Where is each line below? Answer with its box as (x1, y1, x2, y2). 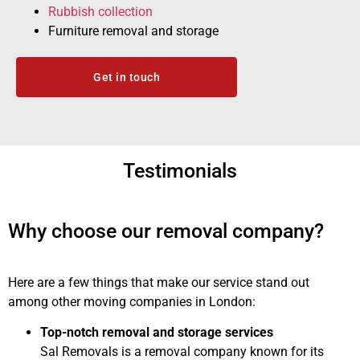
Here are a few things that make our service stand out (8, 274, 309, 290)
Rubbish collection (48, 4, 153, 19)
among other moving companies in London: (8, 293, 256, 309)
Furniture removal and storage (48, 23, 219, 39)
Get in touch (93, 71, 160, 84)
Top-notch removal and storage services (40, 325, 273, 341)
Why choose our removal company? (8, 219, 324, 243)
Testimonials (123, 158, 237, 182)
